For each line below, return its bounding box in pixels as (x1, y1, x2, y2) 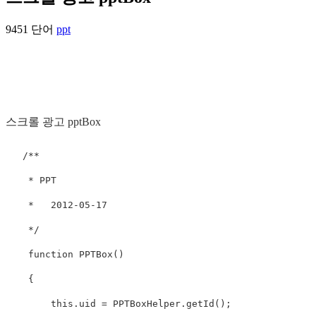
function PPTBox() (6, 249, 124, 260)
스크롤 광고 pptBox (6, 116, 101, 128)
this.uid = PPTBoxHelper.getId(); (6, 298, 231, 310)
